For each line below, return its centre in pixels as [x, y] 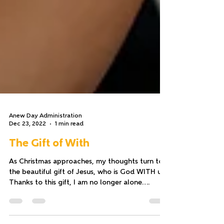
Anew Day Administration [45, 140]
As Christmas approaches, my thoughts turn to [86, 186]
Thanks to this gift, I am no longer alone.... [79, 207]
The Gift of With [49, 168]
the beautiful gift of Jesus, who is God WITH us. [87, 196]
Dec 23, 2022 [27, 148]
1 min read [69, 148]
